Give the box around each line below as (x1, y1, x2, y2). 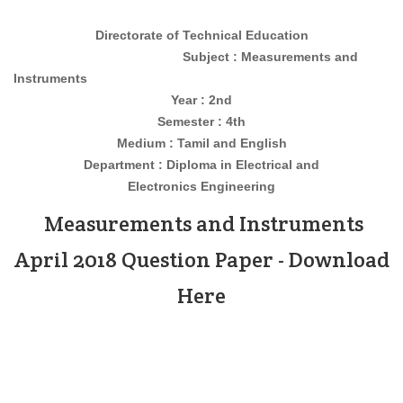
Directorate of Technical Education (94, 28, 309, 42)
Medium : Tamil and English (116, 136, 287, 150)
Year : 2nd (171, 93, 232, 107)
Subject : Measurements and (13, 49, 358, 64)
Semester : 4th (157, 114, 246, 129)
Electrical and (236, 157, 319, 172)
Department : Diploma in (84, 157, 236, 172)
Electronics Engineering (128, 179, 275, 193)
